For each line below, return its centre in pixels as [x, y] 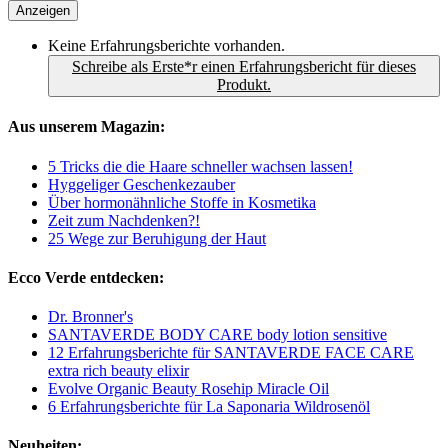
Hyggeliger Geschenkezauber [141, 184]
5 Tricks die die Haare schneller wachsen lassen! [200, 166]
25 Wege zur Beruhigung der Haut [157, 238]
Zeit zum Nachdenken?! [124, 220]
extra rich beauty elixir [118, 371]
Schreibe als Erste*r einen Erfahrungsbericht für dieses [244, 67]
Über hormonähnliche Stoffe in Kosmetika [182, 202]
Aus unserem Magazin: [86, 127]
